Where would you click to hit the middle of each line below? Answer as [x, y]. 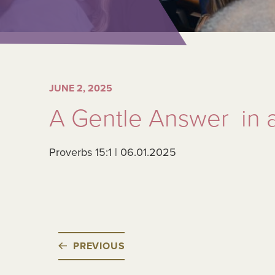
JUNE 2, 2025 [81, 88]
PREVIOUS [99, 246]
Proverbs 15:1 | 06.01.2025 [113, 152]
